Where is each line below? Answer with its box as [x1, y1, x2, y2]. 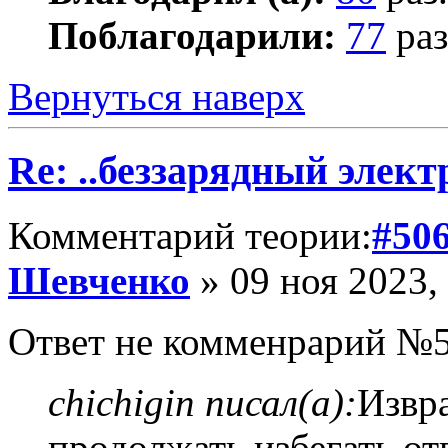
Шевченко [8, 259, 190, 303]
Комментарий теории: [8, 214, 372, 258]
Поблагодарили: [48, 13, 336, 57]
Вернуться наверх [8, 74, 305, 118]
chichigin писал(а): [48, 381, 357, 425]
